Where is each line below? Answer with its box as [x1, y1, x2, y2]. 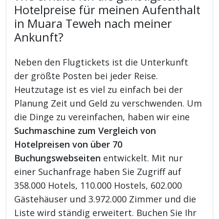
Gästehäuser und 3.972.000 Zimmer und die [14, 193, 197, 205]
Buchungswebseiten [14, 152, 101, 164]
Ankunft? [14, 29, 64, 45]
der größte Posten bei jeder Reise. [14, 69, 158, 82]
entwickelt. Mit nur [101, 152, 183, 164]
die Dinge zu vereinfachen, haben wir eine [14, 110, 190, 123]
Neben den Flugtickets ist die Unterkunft [14, 56, 189, 68]
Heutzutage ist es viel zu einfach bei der [14, 83, 183, 95]
